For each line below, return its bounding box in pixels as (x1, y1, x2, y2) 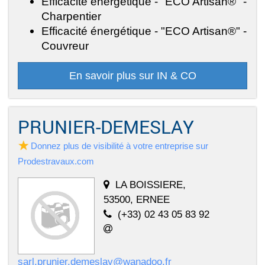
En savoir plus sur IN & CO (69, 69, 196, 82)
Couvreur (41, 38, 89, 52)
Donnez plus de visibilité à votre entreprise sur (31, 140, 208, 151)
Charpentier (41, 9, 101, 22)
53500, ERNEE (104, 193, 170, 205)
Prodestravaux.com (18, 156, 94, 166)
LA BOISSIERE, (115, 178, 186, 190)
